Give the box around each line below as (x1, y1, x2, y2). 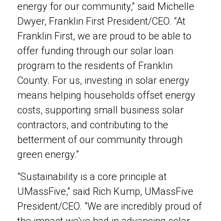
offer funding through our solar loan (17, 45, 173, 57)
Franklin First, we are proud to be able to (17, 30, 191, 42)
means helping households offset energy (17, 89, 195, 101)
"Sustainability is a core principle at (17, 171, 167, 183)
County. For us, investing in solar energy (17, 74, 189, 86)
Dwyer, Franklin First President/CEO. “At (17, 15, 185, 27)
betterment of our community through (17, 134, 183, 146)
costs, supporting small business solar (17, 104, 184, 116)
